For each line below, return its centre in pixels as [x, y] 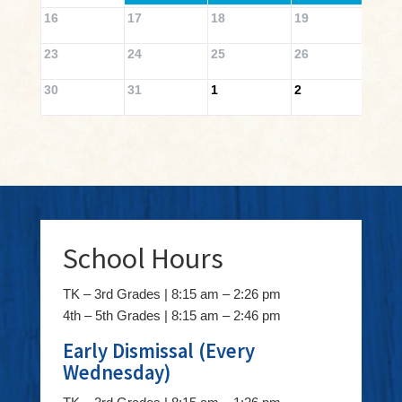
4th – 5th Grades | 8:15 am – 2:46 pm [171, 315]
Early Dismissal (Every [158, 350]
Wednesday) [116, 372]
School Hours [143, 258]
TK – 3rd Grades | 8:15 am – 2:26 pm [171, 293]
